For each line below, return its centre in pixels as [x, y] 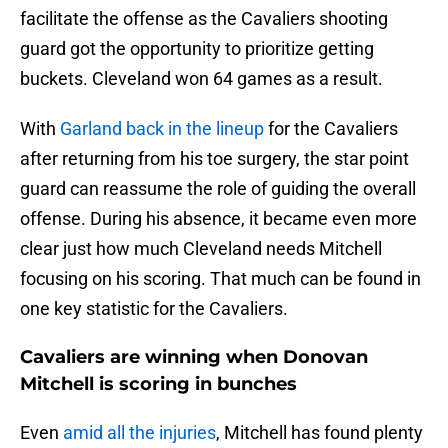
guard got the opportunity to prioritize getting [197, 49]
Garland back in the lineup [162, 129]
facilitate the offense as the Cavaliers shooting [204, 19]
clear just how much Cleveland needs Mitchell [201, 249]
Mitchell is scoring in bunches [158, 384]
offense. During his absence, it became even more [218, 219]
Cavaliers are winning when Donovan [194, 357]
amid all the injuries [139, 433]
